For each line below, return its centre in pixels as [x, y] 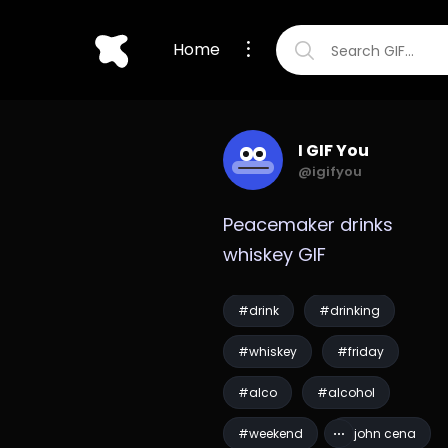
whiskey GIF [274, 254]
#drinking [349, 310]
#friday [360, 351]
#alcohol [345, 392]
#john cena [379, 433]
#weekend [270, 433]
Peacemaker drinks [307, 224]
